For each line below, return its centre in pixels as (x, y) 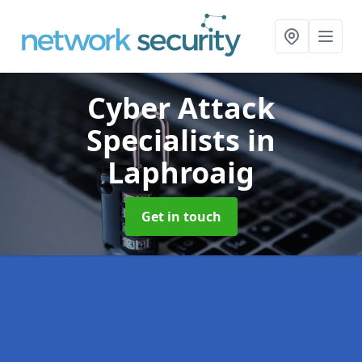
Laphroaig (181, 173)
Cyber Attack (181, 108)
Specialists (167, 140)
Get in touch (181, 217)
